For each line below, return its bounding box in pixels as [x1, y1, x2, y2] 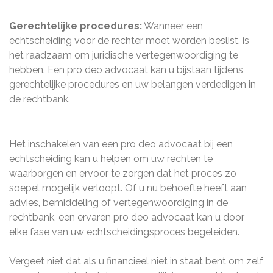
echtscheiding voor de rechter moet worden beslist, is [9, 35, 249, 46]
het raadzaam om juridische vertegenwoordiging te [9, 49, 238, 61]
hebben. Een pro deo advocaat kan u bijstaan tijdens [9, 64, 243, 76]
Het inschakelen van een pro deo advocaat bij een [9, 138, 233, 150]
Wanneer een [142, 20, 203, 32]
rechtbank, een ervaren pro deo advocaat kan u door [9, 211, 244, 223]
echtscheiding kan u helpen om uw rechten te [9, 153, 213, 165]
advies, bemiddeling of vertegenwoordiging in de [9, 197, 228, 208]
